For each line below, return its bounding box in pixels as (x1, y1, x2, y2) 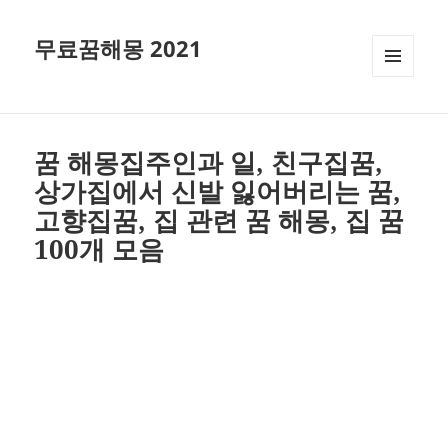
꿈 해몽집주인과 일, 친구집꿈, (34, 144, 384, 181)
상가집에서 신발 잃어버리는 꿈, (34, 173, 402, 210)
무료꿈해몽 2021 (34, 33, 203, 64)
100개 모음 (34, 231, 165, 268)
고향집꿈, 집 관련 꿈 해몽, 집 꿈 (34, 202, 405, 239)
